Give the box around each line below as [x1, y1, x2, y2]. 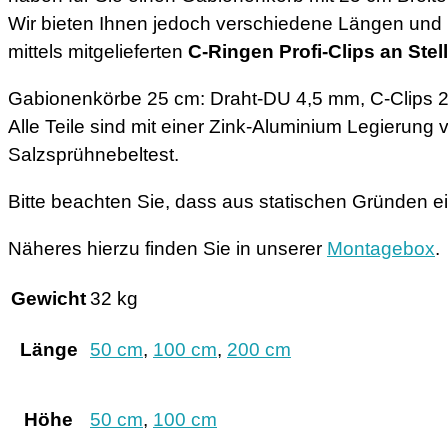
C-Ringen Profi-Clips [188, 40, 375, 62]
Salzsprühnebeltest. [8, 143, 179, 165]
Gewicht [11, 287, 86, 309]
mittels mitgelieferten [8, 40, 188, 62]
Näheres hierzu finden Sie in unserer [8, 237, 327, 259]
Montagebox [327, 237, 435, 259]
